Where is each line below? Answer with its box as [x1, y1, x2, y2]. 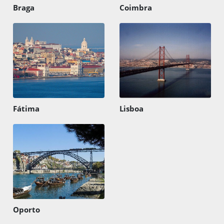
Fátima [13, 103, 40, 113]
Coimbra [119, 2, 152, 12]
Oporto [13, 204, 40, 214]
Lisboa [119, 103, 143, 113]
